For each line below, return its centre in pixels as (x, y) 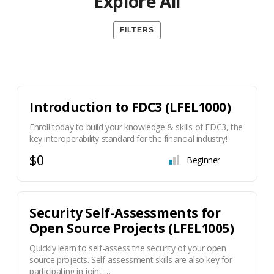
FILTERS (137, 30)
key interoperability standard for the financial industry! (128, 139)
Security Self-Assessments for (125, 213)
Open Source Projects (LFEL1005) (131, 228)
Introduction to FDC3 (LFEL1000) (130, 107)
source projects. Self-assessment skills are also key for (131, 260)
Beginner (204, 160)
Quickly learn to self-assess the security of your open (128, 248)
